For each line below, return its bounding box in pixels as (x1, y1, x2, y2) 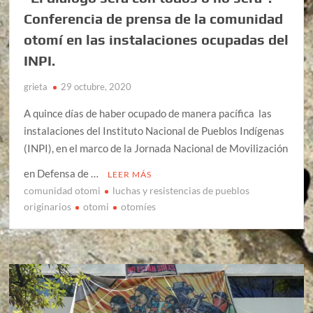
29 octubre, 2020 (61, 81, 132, 93)
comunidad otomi (24, 184, 101, 197)
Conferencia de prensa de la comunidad (24, 10, 284, 27)
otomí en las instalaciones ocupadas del (24, 31, 289, 48)
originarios (24, 201, 72, 213)
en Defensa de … (24, 167, 101, 180)
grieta (24, 81, 48, 93)
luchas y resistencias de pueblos (112, 184, 250, 197)
